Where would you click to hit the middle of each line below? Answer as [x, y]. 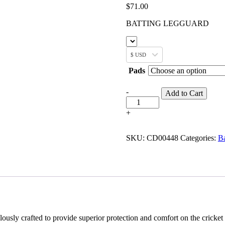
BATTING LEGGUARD [167, 24]
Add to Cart [184, 93]
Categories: [199, 138]
